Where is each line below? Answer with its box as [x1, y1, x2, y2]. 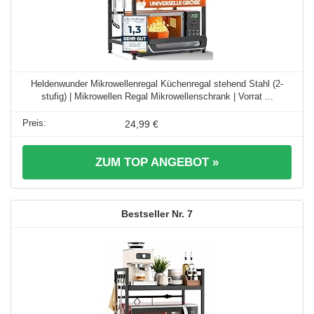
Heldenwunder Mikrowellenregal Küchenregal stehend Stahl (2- [31, 78, 283, 89]
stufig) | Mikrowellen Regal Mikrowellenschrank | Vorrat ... [41, 90, 273, 102]
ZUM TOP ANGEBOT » [95, 155, 219, 169]
